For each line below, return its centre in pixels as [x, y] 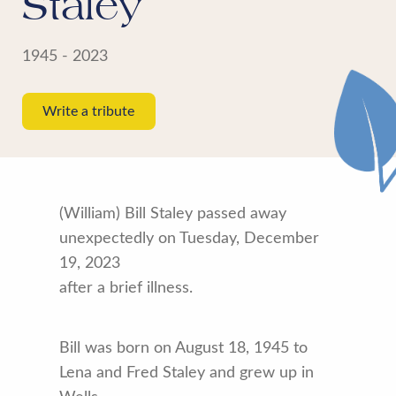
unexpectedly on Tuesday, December [190, 239]
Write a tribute [89, 112]
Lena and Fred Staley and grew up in [187, 373]
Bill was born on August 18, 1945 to [184, 349]
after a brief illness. [126, 289]
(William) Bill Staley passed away [173, 214]
